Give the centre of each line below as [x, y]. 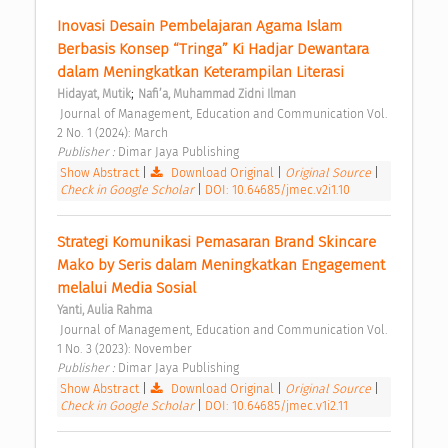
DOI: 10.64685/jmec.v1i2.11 [276, 406]
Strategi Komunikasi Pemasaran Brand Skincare [216, 242]
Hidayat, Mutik [94, 94]
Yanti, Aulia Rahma [104, 310]
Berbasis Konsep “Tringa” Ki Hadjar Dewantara [213, 49]
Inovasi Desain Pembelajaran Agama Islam [199, 26]
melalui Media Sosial [128, 288]
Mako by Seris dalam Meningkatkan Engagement [221, 265]
